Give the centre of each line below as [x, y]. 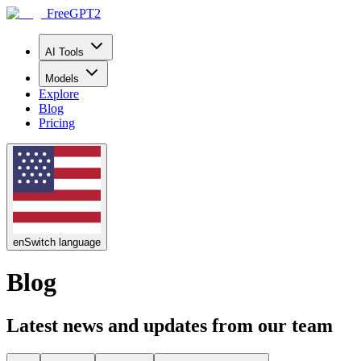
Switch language [62, 242]
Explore [59, 94]
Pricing [57, 123]
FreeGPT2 [74, 13]
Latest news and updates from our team [170, 325]
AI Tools [64, 52]
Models [62, 79]
